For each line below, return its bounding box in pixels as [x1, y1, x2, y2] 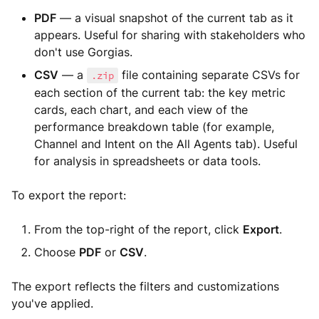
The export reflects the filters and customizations [11, 279, 279, 293]
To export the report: [11, 188, 126, 202]
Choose [34, 245, 79, 259]
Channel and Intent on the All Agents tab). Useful [34, 137, 298, 151]
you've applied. [11, 296, 93, 310]
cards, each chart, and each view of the [34, 103, 248, 117]
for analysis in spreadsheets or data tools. [34, 154, 261, 168]
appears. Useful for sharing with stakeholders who [34, 28, 305, 42]
